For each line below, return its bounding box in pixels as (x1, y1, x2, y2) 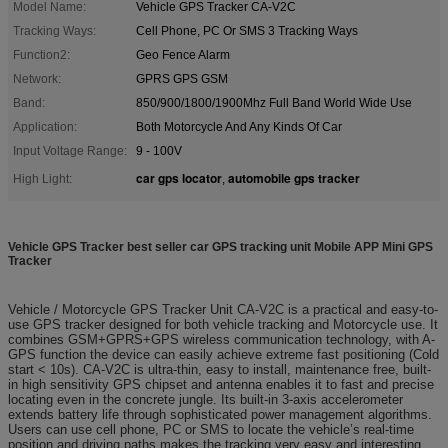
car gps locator (136, 168, 222, 187)
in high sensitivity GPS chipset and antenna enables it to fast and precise (8, 376, 434, 392)
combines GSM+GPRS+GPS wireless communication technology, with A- (8, 331, 435, 347)
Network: (13, 71, 61, 86)
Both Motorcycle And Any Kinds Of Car (136, 119, 342, 134)
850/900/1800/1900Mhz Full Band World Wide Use (136, 95, 412, 110)
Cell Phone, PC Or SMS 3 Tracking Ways (136, 23, 358, 38)
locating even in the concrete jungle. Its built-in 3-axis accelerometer (8, 391, 403, 407)
